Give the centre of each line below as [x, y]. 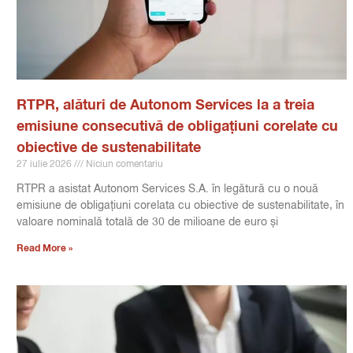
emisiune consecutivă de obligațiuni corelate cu [177, 127]
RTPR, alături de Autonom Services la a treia [165, 106]
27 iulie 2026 [45, 165]
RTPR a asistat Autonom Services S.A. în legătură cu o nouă [167, 190]
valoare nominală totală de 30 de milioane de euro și [147, 223]
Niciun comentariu [123, 165]
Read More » [44, 249]
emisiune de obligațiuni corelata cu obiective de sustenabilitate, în [180, 206]
